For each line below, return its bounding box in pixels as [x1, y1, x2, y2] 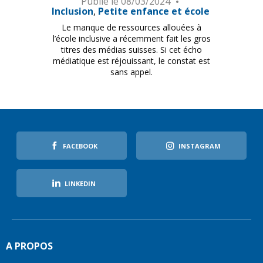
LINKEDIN [64, 178, 96, 188]
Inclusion [51, 5, 93, 18]
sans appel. [110, 66, 153, 78]
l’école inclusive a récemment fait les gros [52, 33, 211, 45]
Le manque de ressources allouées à [62, 22, 201, 33]
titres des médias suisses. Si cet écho [61, 44, 202, 56]
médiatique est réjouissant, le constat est [53, 55, 210, 67]
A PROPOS [6, 240, 53, 253]
